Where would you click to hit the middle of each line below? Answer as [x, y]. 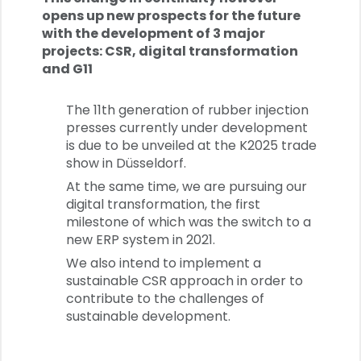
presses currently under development [187, 128]
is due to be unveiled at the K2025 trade [191, 145]
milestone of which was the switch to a [189, 222]
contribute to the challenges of [165, 299]
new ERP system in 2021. [141, 240]
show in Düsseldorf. [126, 163]
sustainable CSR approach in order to [185, 281]
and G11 [67, 69]
